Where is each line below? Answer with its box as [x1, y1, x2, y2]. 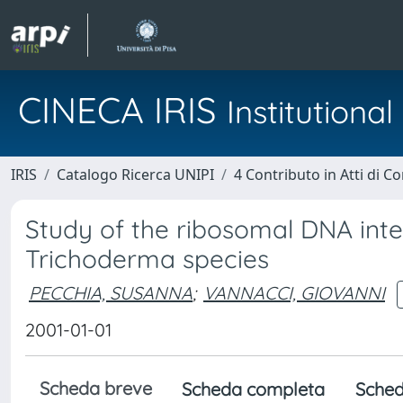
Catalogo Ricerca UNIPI [57, 165, 214, 184]
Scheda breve [40, 377, 152, 399]
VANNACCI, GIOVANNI [203, 281, 385, 304]
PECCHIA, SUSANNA [29, 281, 193, 304]
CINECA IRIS [18, 87, 227, 132]
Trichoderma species [25, 243, 269, 274]
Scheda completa [182, 378, 325, 400]
